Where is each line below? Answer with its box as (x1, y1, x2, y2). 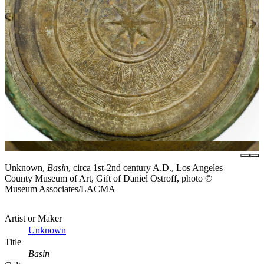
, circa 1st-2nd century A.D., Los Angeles (68, 163, 223, 173)
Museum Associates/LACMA (5, 184, 115, 194)
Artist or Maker (5, 213, 62, 224)
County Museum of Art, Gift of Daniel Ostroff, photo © (5, 173, 212, 184)
